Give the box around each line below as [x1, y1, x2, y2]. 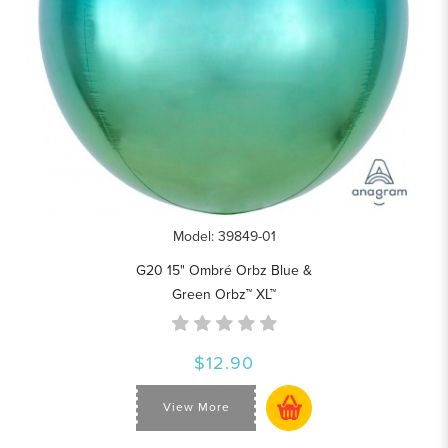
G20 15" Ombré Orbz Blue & [136, 261, 312, 279]
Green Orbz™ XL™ [172, 285, 276, 303]
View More [162, 400, 230, 416]
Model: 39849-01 [172, 227, 276, 245]
